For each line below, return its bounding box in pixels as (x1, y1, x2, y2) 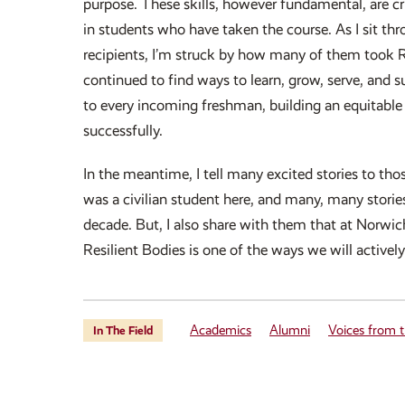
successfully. (83, 122, 163, 139)
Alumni (269, 322, 310, 338)
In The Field (93, 324, 153, 337)
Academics (190, 322, 251, 338)
